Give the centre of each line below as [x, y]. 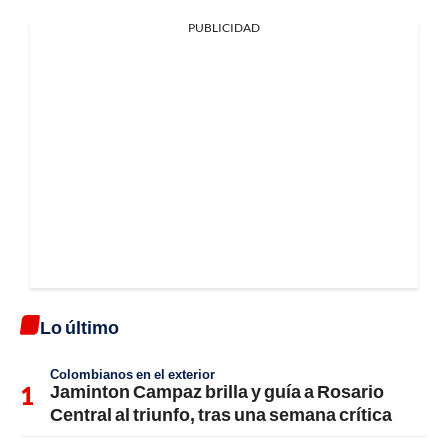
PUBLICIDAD [224, 27]
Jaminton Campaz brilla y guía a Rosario [217, 390]
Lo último [79, 326]
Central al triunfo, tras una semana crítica [221, 413]
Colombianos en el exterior [132, 373]
